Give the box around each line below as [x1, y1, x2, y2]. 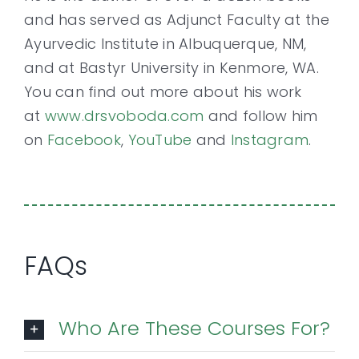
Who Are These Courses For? [58, 314, 330, 341]
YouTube [127, 129, 192, 150]
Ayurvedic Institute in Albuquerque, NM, [24, 33, 307, 54]
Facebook [46, 129, 121, 150]
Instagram [230, 129, 309, 150]
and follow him [204, 105, 318, 126]
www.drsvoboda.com [44, 105, 204, 126]
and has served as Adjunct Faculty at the [24, 9, 329, 30]
